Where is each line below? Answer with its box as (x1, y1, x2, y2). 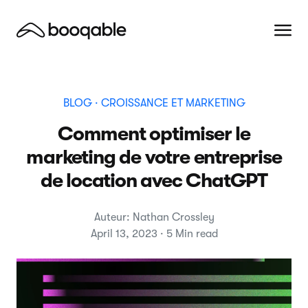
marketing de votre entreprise (26, 146, 282, 168)
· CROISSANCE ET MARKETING (91, 97, 245, 109)
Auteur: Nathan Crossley (93, 211, 214, 223)
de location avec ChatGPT (40, 169, 268, 192)
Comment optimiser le (58, 122, 250, 145)
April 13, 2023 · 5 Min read (90, 228, 218, 240)
